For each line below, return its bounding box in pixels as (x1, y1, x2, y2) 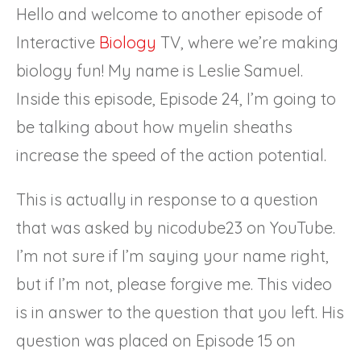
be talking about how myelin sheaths (16, 116, 293, 137)
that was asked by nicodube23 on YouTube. (16, 217, 335, 238)
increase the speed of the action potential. (16, 144, 326, 165)
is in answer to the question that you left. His (16, 301, 344, 322)
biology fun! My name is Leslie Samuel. (16, 60, 303, 81)
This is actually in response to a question (16, 189, 318, 210)
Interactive (16, 31, 99, 52)
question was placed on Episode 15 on (16, 330, 296, 351)
